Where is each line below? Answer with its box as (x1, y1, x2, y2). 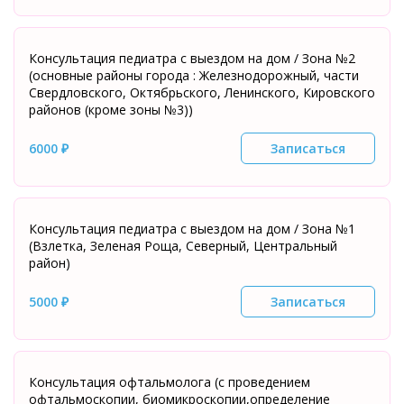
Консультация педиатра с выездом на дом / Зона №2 (29, 50, 355, 67)
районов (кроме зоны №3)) (29, 101, 193, 118)
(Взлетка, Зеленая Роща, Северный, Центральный (29, 237, 337, 254)
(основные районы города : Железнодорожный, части (29, 67, 359, 84)
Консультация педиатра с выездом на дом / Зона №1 (29, 220, 355, 237)
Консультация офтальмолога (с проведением (29, 373, 310, 390)
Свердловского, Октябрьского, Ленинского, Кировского (29, 84, 375, 101)
